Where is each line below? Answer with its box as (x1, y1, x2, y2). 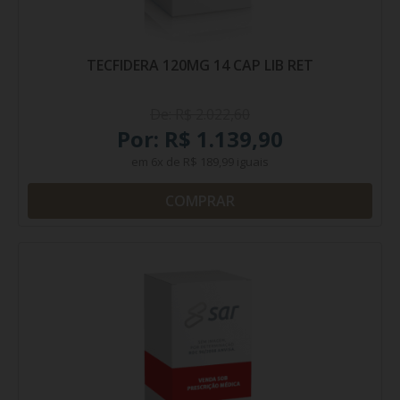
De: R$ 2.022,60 (150, 104, 250, 124)
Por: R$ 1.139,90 (117, 124, 283, 154)
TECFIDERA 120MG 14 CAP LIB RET (87, 55, 313, 75)
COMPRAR (165, 191, 235, 211)
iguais (234, 154, 269, 170)
